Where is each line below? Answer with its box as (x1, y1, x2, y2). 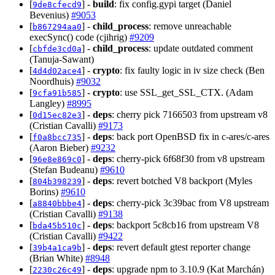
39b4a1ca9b (33, 242, 82, 252)
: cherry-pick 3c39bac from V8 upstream (112, 197, 269, 208)
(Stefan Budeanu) (29, 164, 100, 175)
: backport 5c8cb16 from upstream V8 (112, 219, 259, 230)
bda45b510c (33, 220, 82, 230)
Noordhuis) (29, 76, 76, 87)
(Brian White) (29, 252, 85, 263)
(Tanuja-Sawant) (29, 53, 94, 64)
